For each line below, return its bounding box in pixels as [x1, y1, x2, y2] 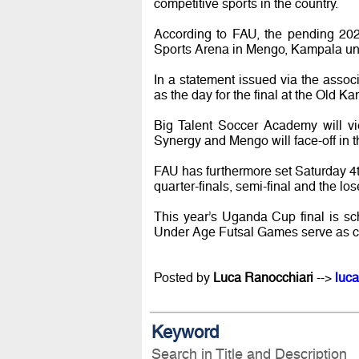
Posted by [153, 269, 213, 285]
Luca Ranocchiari [212, 269, 313, 285]
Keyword [151, 322, 219, 343]
